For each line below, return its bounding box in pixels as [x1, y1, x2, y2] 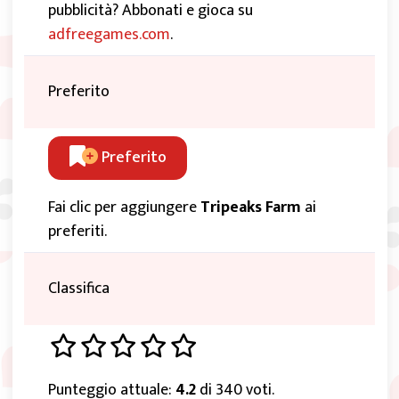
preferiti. [48, 218, 107, 246]
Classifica [48, 275, 110, 303]
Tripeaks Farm [200, 194, 301, 222]
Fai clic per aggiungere [48, 194, 200, 222]
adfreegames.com [48, 21, 170, 48]
